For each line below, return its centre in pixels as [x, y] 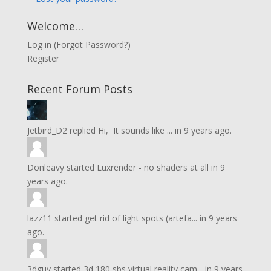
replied [82, 130]
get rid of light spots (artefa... [141, 218]
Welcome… [55, 26]
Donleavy [45, 167]
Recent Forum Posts [80, 89]
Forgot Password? [92, 44]
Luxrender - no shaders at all [152, 167]
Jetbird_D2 [47, 130]
